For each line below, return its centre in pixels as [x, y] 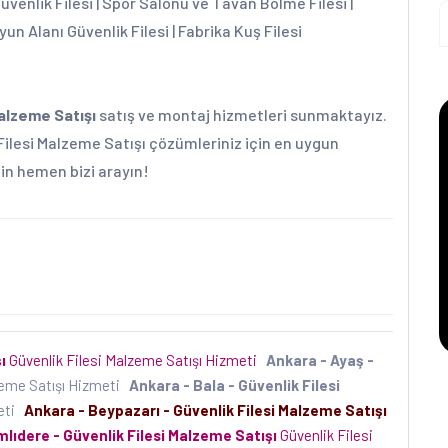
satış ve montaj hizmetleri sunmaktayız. [241, 114]
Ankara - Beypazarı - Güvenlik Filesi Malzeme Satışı [205, 410]
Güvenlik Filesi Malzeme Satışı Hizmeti [134, 360]
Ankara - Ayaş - [320, 360]
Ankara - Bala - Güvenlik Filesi [234, 385]
